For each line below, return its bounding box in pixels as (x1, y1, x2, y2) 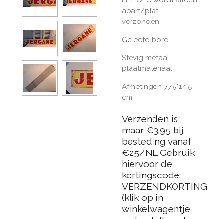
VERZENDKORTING (122, 181, 210, 192)
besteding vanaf (122, 136, 191, 147)
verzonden (122, 17, 159, 26)
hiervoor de (122, 158, 172, 170)
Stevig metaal (122, 53, 169, 62)
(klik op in (122, 192, 163, 203)
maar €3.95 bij (122, 125, 184, 136)
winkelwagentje (122, 203, 190, 215)
